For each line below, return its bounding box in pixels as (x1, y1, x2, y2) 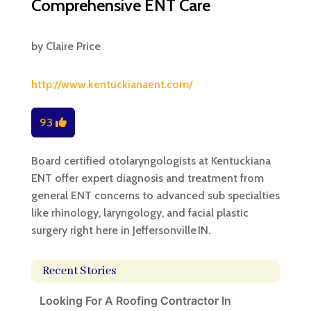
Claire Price (45, 39, 101, 53)
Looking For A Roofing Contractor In (39, 293, 231, 308)
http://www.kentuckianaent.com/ (31, 77, 192, 91)
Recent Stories (42, 263, 116, 278)
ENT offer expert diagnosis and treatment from (31, 171, 264, 185)
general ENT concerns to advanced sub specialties (31, 188, 280, 202)
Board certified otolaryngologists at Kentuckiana (31, 153, 271, 167)
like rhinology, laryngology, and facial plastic (31, 205, 249, 219)
